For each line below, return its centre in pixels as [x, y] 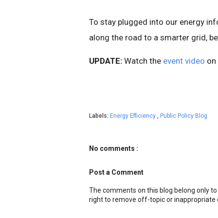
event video [184, 61]
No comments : [114, 148]
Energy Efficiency [134, 116]
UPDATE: [106, 61]
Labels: [100, 116]
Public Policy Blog [184, 116]
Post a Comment [116, 172]
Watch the [143, 61]
